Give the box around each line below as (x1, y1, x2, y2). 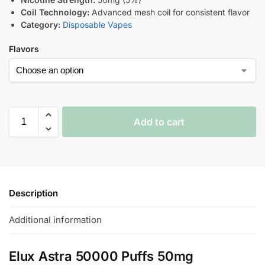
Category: (21, 19, 60, 30)
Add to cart (134, 115, 185, 128)
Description (9, 188, 58, 199)
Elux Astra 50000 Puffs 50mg (9, 248, 194, 264)
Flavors (9, 43, 39, 54)
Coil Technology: (21, 7, 89, 17)
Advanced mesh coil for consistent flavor (89, 7, 250, 17)
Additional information (9, 214, 102, 226)
